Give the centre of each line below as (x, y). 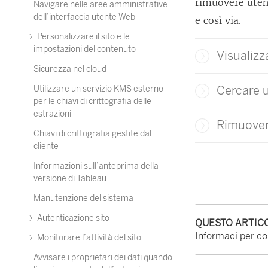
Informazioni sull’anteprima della (96, 166)
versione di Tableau (70, 179)
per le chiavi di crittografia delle (92, 101)
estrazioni (52, 114)
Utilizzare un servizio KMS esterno (98, 89)
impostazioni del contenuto (85, 49)
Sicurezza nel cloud (70, 69)
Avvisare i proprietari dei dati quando (103, 258)
